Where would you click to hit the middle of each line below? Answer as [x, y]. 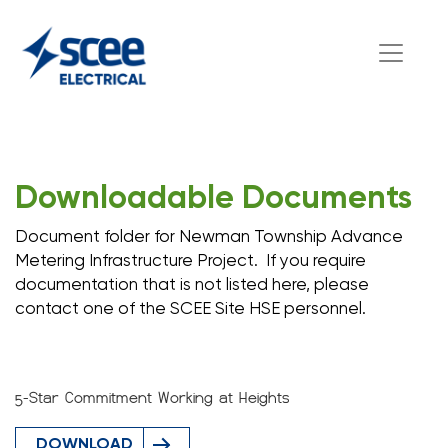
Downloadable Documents [213, 199]
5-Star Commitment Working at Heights [152, 398]
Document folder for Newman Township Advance [209, 237]
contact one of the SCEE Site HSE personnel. [190, 309]
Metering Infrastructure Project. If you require [190, 261]
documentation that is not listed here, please [192, 285]
